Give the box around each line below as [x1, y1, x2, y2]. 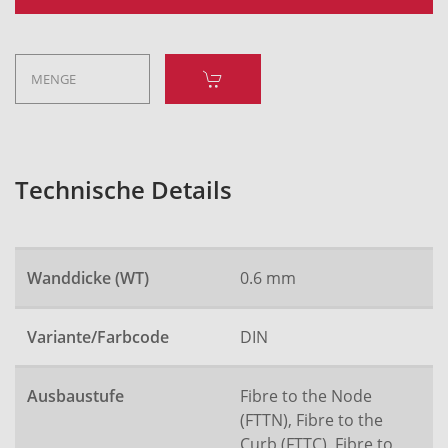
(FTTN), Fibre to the [240, 409, 383, 430]
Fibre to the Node [240, 385, 372, 406]
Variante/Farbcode [27, 326, 169, 348]
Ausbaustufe [27, 385, 124, 407]
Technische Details [15, 174, 232, 206]
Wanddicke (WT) [27, 267, 149, 289]
